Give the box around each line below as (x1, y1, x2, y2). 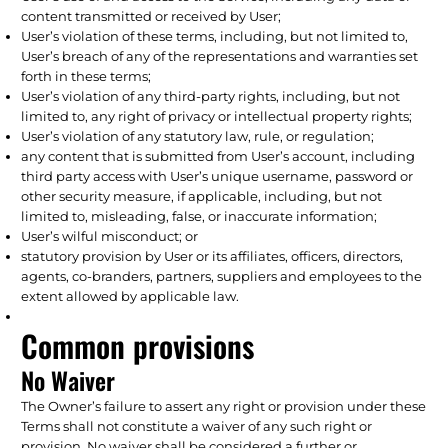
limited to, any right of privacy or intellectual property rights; (21, 107, 413, 124)
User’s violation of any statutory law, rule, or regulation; (21, 127, 375, 144)
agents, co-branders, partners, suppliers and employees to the (21, 267, 423, 284)
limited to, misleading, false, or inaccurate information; (21, 207, 378, 224)
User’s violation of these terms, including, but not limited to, (21, 27, 409, 44)
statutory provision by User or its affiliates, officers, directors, (21, 247, 404, 264)
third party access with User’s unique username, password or (21, 167, 414, 184)
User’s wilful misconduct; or (21, 227, 199, 244)
